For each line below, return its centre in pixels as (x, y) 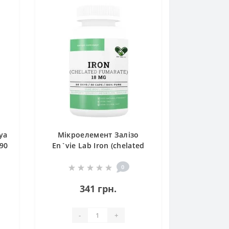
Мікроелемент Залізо (98, 135)
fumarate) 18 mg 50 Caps (98, 156)
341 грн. (98, 189)
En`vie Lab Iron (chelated (98, 146)
